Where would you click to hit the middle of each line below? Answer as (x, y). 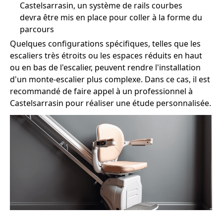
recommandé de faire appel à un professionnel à (101, 91)
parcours (37, 29)
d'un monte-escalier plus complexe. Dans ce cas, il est (110, 80)
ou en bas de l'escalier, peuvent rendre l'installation (105, 68)
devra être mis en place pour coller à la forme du (111, 18)
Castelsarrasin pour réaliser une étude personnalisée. (111, 103)
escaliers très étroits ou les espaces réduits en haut (106, 56)
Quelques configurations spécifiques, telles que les (105, 44)
